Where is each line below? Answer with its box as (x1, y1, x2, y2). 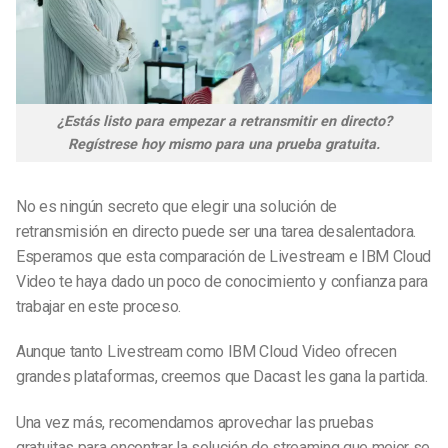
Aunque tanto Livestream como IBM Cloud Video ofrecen (16, 342, 397, 362)
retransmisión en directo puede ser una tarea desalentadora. (16, 221, 417, 241)
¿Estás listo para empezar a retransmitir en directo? (56, 112, 392, 130)
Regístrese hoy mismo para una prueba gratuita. (68, 135, 380, 153)
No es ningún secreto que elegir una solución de (16, 196, 337, 216)
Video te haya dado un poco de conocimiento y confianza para (16, 271, 429, 291)
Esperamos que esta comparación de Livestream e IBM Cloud (16, 246, 432, 266)
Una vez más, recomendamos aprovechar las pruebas (16, 413, 374, 433)
